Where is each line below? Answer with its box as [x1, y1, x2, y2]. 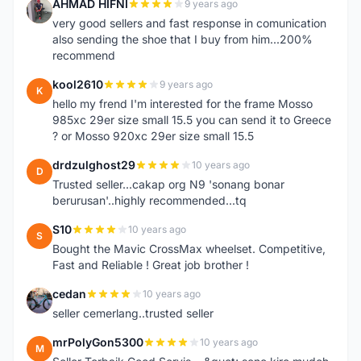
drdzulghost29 [52, 158, 135, 172]
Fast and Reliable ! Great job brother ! [52, 258, 249, 272]
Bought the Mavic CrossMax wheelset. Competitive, [52, 242, 326, 255]
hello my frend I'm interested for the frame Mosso [52, 97, 313, 110]
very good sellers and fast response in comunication [52, 16, 326, 30]
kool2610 [52, 77, 103, 91]
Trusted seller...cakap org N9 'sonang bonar [52, 177, 284, 191]
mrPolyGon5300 [52, 335, 143, 349]
